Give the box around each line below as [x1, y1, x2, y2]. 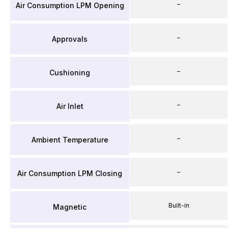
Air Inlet [56, 101, 83, 110]
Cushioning [49, 68, 90, 77]
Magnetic [53, 202, 87, 211]
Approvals [52, 34, 88, 43]
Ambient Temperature [31, 135, 108, 144]
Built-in [168, 202, 189, 209]
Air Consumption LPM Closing [17, 168, 122, 178]
